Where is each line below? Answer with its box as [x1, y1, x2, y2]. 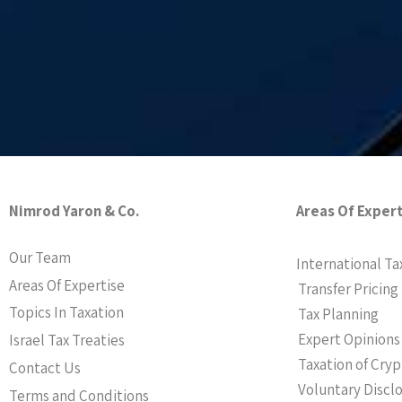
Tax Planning [298, 303, 379, 324]
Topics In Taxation [9, 302, 124, 323]
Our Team [9, 247, 71, 267]
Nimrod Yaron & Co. [9, 201, 139, 222]
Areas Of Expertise [9, 275, 125, 295]
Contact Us [9, 357, 81, 378]
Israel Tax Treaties [9, 330, 125, 351]
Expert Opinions [298, 328, 400, 349]
